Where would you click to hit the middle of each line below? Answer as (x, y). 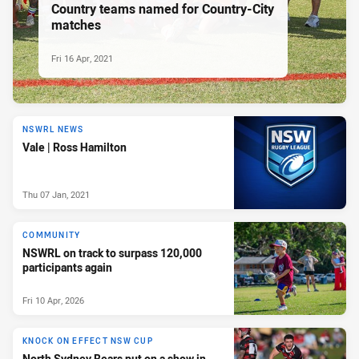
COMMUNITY (52, 236)
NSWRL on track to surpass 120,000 (112, 253)
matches (76, 24)
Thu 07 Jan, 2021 (56, 194)
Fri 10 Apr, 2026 (53, 300)
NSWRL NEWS (53, 130)
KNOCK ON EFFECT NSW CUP (88, 341)
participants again (67, 268)
